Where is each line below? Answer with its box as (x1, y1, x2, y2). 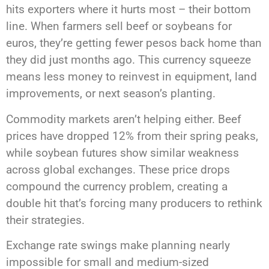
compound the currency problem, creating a (6, 179, 228, 193)
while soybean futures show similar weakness (6, 145, 239, 160)
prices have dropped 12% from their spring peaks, (6, 128, 258, 143)
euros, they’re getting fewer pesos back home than (6, 36, 262, 50)
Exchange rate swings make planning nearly (6, 238, 230, 253)
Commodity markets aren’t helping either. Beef (6, 112, 241, 126)
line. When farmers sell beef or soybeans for (6, 19, 232, 34)
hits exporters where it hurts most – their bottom (6, 2, 251, 17)
